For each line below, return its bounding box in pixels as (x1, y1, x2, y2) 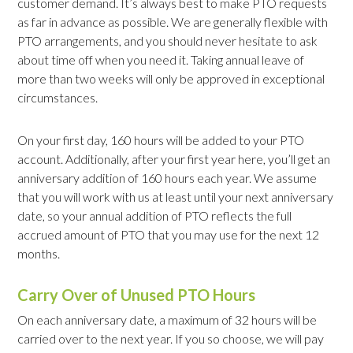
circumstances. (17, 90, 98, 106)
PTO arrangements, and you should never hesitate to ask (17, 33, 318, 49)
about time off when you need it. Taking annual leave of (17, 52, 305, 68)
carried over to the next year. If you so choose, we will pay (17, 331, 325, 347)
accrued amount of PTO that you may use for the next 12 (17, 227, 320, 243)
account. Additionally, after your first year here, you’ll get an (17, 151, 331, 167)
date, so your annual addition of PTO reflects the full (17, 208, 292, 224)
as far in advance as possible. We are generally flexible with (17, 14, 329, 30)
